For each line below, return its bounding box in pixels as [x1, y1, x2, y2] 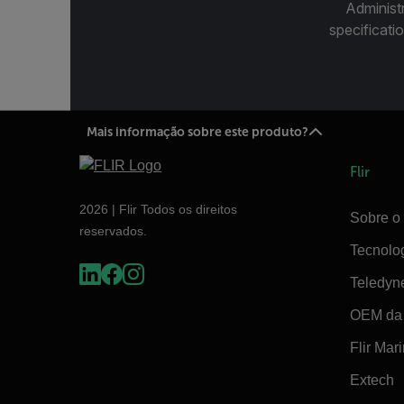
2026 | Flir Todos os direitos [79, 201, 237, 216]
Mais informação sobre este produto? [86, 124, 308, 140]
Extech [350, 372, 394, 388]
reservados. [79, 223, 147, 238]
